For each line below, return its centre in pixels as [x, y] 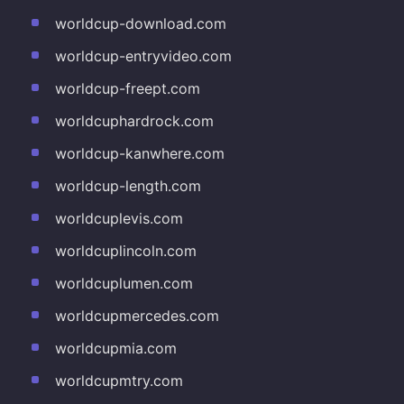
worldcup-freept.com [127, 88]
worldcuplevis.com [119, 218]
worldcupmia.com [115, 348]
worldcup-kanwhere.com [139, 153]
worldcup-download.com [140, 23]
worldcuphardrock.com [134, 120]
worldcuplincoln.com [125, 250]
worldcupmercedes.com [137, 315]
